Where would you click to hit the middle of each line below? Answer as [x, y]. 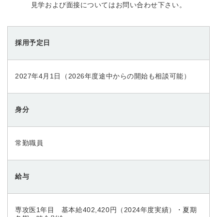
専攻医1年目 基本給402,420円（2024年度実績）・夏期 [106, 210]
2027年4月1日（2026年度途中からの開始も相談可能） [103, 76]
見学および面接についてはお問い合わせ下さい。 [108, 5]
